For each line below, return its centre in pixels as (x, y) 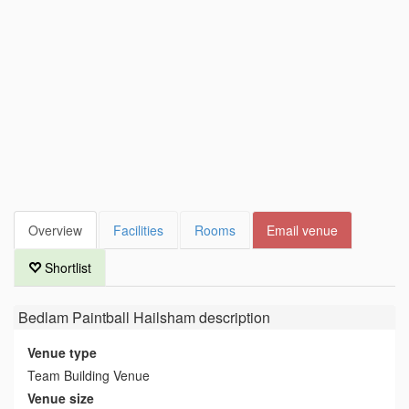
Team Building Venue (89, 375)
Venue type (62, 352)
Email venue (302, 230)
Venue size (61, 398)
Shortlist (66, 267)
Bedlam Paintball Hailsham (107, 317)
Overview (55, 230)
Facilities (138, 230)
